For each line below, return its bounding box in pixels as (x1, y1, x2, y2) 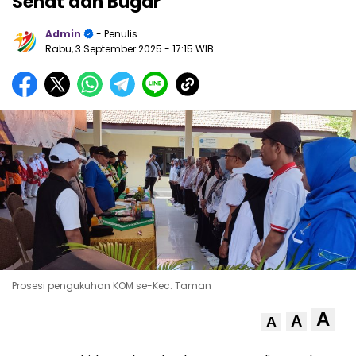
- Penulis (94, 26, 137, 41)
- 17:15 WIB (164, 41, 214, 56)
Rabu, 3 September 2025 (45, 41, 164, 56)
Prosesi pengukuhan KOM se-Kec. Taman (12, 279, 211, 293)
